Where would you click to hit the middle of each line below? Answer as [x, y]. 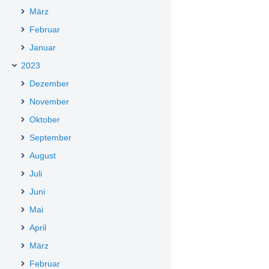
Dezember [49, 83]
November [49, 101]
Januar [43, 47]
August [43, 156]
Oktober [45, 119]
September [50, 138]
